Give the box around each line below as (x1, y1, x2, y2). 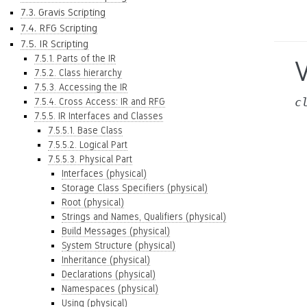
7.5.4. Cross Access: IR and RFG (34, 96, 165, 107)
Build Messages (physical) (62, 225, 170, 236)
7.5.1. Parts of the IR (34, 53, 116, 64)
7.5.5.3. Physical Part (48, 153, 132, 164)
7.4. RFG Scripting (21, 22, 97, 34)
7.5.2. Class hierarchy (34, 67, 122, 78)
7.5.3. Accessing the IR (34, 82, 127, 93)
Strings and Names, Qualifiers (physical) (62, 211, 226, 222)
